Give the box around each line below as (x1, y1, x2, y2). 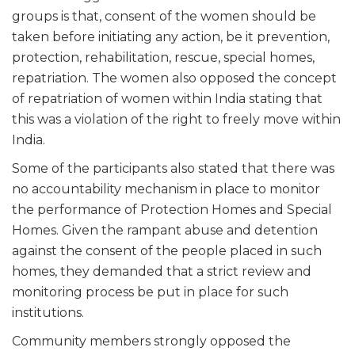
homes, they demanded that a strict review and (12, 263, 311, 279)
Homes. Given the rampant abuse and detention (12, 222, 318, 238)
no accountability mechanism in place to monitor (12, 181, 320, 197)
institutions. (12, 304, 84, 320)
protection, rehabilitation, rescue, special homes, (12, 49, 315, 65)
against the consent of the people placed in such (12, 242, 322, 258)
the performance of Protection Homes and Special (12, 201, 332, 217)
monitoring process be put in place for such (12, 284, 288, 300)
